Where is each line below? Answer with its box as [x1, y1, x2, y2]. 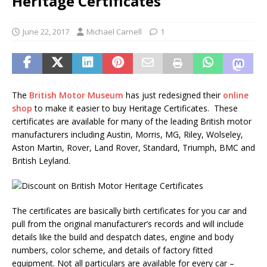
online [223, 89, 249, 101]
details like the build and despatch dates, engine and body [12, 231, 234, 243]
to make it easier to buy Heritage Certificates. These [32, 102, 238, 114]
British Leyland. [12, 154, 70, 166]
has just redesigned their [123, 89, 223, 101]
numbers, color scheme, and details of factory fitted [12, 244, 213, 256]
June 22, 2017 [23, 26, 69, 37]
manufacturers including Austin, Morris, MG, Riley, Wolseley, [12, 128, 243, 140]
